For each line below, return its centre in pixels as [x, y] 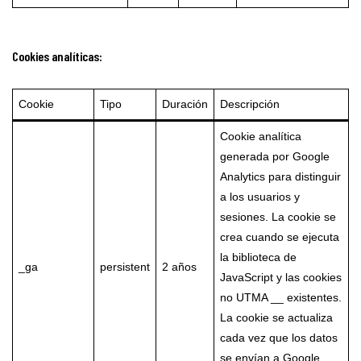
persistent [124, 267]
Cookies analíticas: [57, 56]
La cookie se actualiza [276, 318]
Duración [185, 104]
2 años [179, 267]
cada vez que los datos [278, 338]
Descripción [249, 104]
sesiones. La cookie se [278, 217]
